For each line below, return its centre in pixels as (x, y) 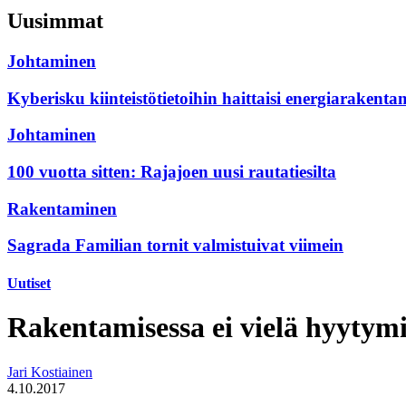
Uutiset (29, 283)
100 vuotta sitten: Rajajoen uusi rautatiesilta (172, 171)
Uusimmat (55, 20)
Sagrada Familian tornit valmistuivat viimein (175, 246)
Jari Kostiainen (50, 372)
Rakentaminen (62, 208)
